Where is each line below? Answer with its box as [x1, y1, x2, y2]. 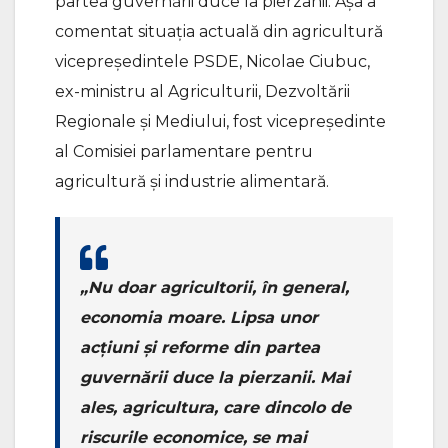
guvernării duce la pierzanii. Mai [80, 368, 350, 388]
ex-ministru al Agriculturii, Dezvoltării [55, 82, 350, 102]
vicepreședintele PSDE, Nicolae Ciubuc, [55, 52, 370, 72]
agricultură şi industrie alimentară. [55, 172, 329, 192]
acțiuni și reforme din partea [80, 338, 320, 358]
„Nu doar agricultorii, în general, [80, 278, 349, 298]
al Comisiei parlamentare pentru [55, 142, 313, 162]
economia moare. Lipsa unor [80, 308, 318, 328]
